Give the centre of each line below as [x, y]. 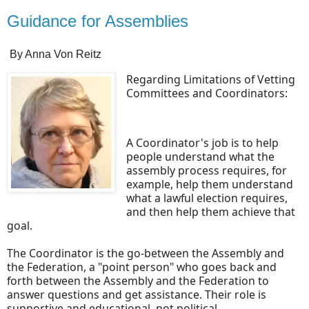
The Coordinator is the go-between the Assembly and [146, 253]
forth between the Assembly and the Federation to [138, 280]
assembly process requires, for [206, 170]
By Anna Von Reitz [54, 54]
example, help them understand [209, 184]
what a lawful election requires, [207, 198]
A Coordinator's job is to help [202, 142]
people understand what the [200, 156]
